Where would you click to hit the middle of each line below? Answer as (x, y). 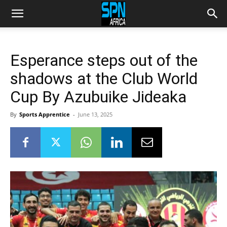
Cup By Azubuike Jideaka (98, 97)
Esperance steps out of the (104, 60)
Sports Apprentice (45, 114)
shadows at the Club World (104, 79)
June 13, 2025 (95, 114)
